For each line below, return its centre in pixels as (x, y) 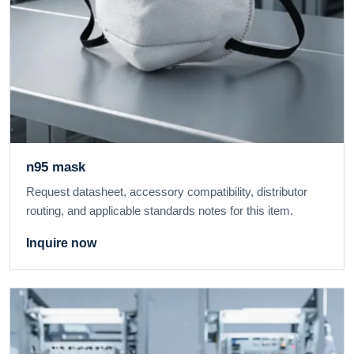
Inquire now (61, 243)
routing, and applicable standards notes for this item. (160, 211)
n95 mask (56, 167)
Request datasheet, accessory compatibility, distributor (167, 192)
